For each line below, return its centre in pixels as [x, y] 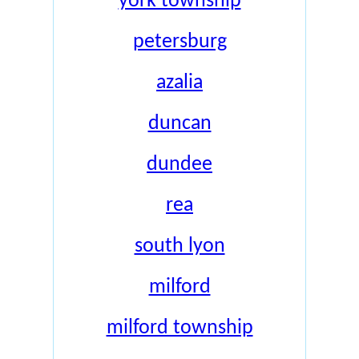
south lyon [179, 246]
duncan [179, 124]
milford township [179, 328]
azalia [179, 83]
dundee [179, 165]
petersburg [179, 42]
